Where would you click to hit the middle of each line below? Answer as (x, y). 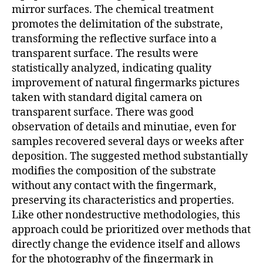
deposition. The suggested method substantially (130, 156)
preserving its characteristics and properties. (123, 200)
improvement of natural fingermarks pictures (126, 83)
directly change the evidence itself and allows (126, 244)
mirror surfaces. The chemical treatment (113, 9)
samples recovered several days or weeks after (128, 141)
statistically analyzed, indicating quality (112, 68)
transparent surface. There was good (103, 112)
